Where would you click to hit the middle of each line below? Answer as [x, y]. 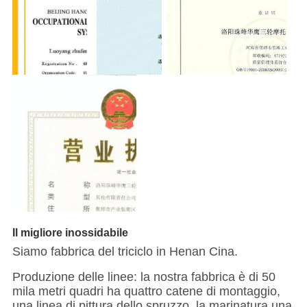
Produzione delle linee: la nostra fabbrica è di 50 [144, 277]
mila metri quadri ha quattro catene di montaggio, [146, 292]
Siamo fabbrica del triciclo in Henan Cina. [125, 252]
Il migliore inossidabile [70, 233]
